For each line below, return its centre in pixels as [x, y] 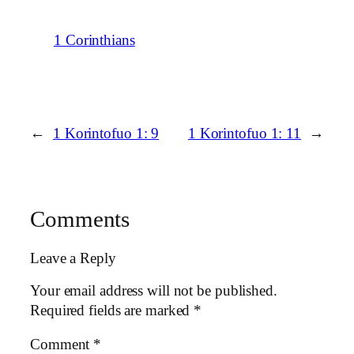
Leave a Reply [73, 259]
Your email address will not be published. [154, 290]
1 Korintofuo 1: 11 [245, 133]
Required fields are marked [112, 310]
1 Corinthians [94, 40]
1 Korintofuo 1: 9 [106, 133]
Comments [80, 219]
